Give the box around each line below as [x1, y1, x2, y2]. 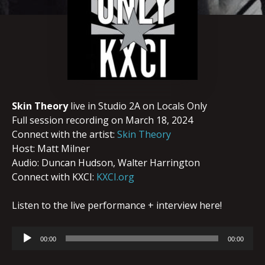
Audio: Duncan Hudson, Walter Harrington [12, 156, 200, 169]
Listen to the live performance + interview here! [12, 199, 222, 212]
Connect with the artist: [12, 128, 117, 141]
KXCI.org [96, 170, 134, 183]
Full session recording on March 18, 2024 [12, 114, 193, 127]
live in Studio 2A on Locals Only [68, 99, 207, 112]
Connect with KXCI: [12, 170, 96, 183]
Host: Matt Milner [12, 142, 90, 155]
